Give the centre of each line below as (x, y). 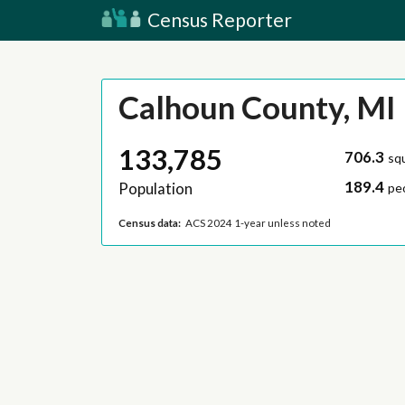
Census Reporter (218, 19)
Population (155, 189)
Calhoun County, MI (257, 107)
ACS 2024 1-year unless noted (259, 222)
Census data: (149, 222)
